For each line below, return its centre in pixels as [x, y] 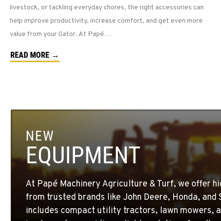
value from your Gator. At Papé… [60, 35]
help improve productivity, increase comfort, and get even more [106, 21]
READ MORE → [35, 55]
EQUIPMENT [83, 155]
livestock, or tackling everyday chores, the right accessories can [107, 8]
